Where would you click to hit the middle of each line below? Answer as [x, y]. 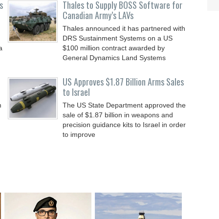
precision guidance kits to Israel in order [124, 125]
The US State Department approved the [124, 105]
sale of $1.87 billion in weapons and [118, 115]
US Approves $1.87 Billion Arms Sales [123, 82]
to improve [79, 134]
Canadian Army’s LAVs [98, 15]
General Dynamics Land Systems [114, 58]
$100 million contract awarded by [114, 48]
